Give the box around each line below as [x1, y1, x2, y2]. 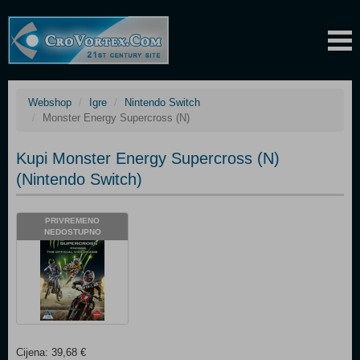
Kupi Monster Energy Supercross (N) [16, 149, 280, 167]
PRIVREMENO [45, 216, 100, 225]
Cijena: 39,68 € [16, 346, 86, 358]
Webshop [28, 96, 72, 108]
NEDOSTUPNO [43, 227, 101, 236]
